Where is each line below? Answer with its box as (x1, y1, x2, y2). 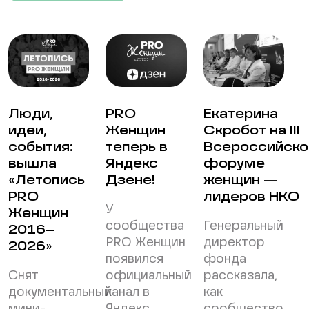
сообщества (106, 220, 185, 233)
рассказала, (203, 270, 277, 283)
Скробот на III (203, 125, 300, 138)
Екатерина (203, 108, 278, 121)
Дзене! (106, 175, 156, 188)
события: (8, 141, 73, 154)
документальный (8, 286, 112, 299)
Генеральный (203, 220, 283, 233)
